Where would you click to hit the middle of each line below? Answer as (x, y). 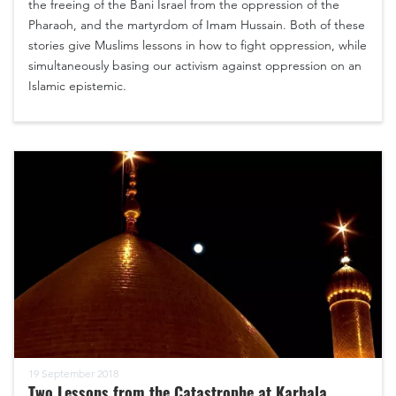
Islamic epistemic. (77, 85)
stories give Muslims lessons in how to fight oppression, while (198, 45)
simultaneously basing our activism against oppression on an (195, 65)
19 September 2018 (73, 374)
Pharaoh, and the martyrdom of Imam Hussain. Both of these (197, 24)
